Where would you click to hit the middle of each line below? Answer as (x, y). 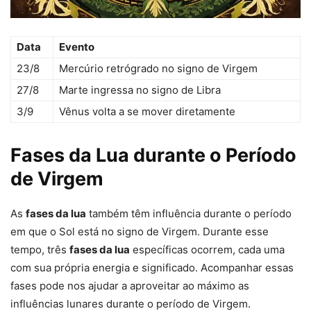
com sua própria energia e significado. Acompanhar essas (152, 268)
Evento (77, 47)
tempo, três (40, 250)
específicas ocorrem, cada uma (207, 250)
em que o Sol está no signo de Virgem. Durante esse (140, 232)
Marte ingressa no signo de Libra (140, 90)
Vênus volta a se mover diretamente (147, 112)
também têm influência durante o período (189, 214)
